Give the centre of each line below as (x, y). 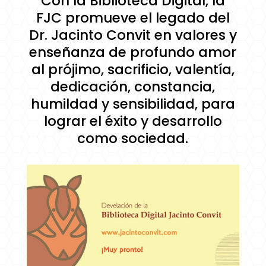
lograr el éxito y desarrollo (133, 121)
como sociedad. (133, 138)
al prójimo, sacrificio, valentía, (133, 69)
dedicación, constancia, (133, 86)
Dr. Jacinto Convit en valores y (133, 35)
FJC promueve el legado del (133, 18)
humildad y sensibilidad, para (133, 104)
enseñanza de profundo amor (133, 52)
